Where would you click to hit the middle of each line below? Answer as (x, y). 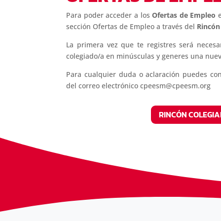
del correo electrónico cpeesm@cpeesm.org (139, 85)
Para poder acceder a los (108, 15)
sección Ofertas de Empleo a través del (131, 26)
